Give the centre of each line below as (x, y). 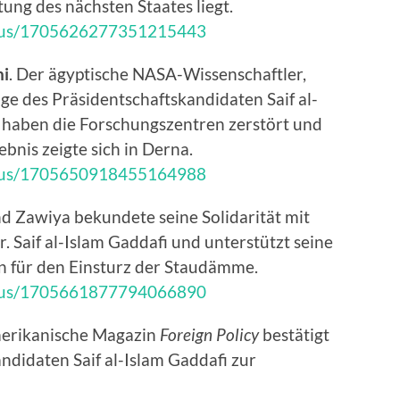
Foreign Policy (209, 335)
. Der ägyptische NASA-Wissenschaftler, (158, 74)
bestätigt (294, 335)
